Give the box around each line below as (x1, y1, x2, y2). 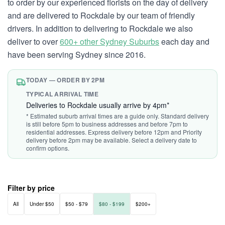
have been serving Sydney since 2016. (8, 49, 146, 60)
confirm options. (26, 144, 69, 152)
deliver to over (8, 36, 60, 47)
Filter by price (8, 183, 55, 193)
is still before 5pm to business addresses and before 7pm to (26, 120, 188, 128)
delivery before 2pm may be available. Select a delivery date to (26, 136, 197, 144)
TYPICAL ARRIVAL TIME (26, 89, 98, 98)
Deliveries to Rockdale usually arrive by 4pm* (26, 100, 169, 110)
